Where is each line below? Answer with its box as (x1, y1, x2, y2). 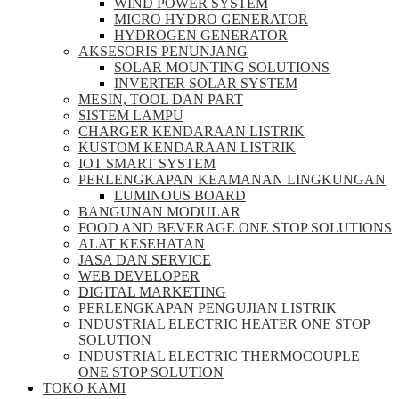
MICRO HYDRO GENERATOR (114, 12, 308, 27)
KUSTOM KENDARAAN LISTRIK (78, 140, 296, 155)
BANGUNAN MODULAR (78, 204, 240, 219)
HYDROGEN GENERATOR (114, 28, 288, 43)
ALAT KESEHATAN (78, 236, 205, 251)
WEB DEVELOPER (78, 268, 199, 283)
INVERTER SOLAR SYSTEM (114, 76, 297, 91)
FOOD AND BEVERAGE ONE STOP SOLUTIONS (78, 220, 392, 235)
